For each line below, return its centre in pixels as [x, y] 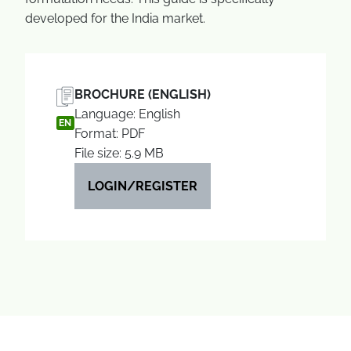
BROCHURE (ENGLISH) [142, 94]
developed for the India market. [115, 18]
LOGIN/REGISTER [142, 186]
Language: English [127, 114]
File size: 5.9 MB [119, 153]
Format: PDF [109, 134]
